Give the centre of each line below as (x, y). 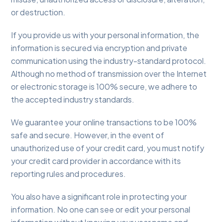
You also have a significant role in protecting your (99, 197)
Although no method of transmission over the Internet (109, 74)
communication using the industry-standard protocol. (109, 61)
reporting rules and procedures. (69, 174)
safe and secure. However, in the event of (88, 135)
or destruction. (38, 12)
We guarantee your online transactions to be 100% (104, 122)
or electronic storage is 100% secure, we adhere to (104, 87)
